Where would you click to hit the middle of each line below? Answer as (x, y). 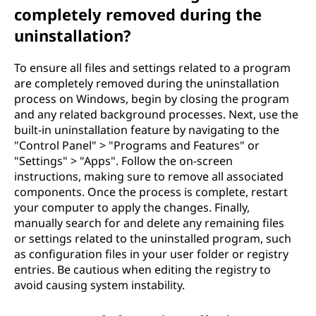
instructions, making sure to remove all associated (149, 176)
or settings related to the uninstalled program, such (153, 238)
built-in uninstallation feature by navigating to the (147, 130)
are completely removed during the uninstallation (147, 83)
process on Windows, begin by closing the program (152, 99)
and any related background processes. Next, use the (156, 114)
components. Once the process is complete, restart (151, 192)
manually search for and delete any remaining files (149, 223)
